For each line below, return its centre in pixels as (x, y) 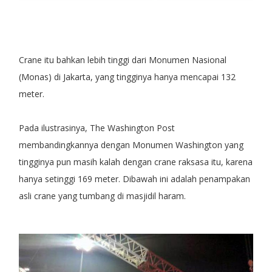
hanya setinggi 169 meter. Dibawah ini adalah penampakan (134, 179)
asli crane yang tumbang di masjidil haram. (102, 196)
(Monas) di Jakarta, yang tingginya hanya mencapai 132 (127, 77)
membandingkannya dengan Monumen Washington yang (131, 145)
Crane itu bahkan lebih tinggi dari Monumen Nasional (122, 60)
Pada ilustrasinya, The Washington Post (97, 128)
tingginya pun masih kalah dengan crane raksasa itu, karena (135, 162)
